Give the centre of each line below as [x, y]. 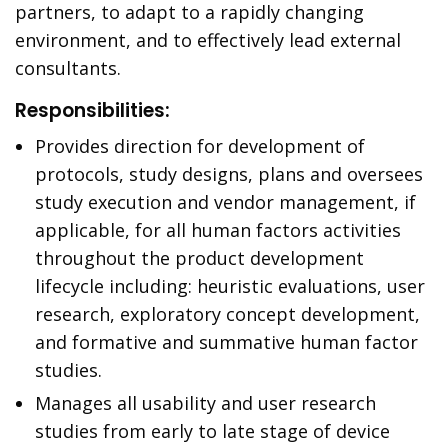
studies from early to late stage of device [212, 431]
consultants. [68, 68]
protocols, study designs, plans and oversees [229, 174]
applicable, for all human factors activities [218, 230]
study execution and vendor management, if [225, 202]
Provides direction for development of [200, 146]
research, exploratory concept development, [227, 314]
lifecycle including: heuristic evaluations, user [230, 286]
